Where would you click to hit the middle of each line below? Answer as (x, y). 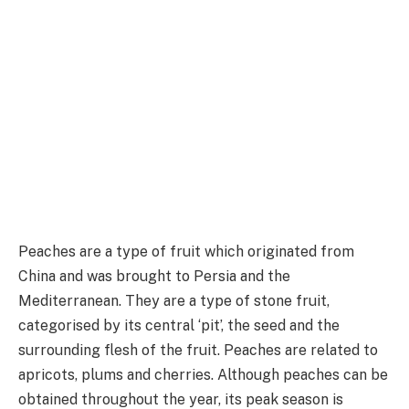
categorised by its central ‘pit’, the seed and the (179, 326)
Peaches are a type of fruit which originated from (186, 252)
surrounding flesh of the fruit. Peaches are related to (198, 351)
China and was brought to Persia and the (154, 277)
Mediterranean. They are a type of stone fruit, (174, 301)
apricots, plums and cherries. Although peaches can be (203, 375)
